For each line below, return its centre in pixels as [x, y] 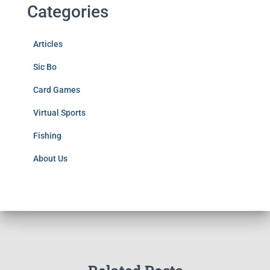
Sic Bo [45, 67]
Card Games [57, 90]
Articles [48, 44]
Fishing [47, 136]
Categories [68, 12]
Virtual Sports [59, 113]
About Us [50, 159]
